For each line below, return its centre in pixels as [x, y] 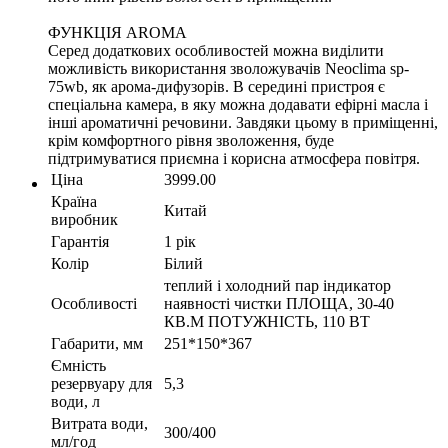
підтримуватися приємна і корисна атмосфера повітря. [234, 158]
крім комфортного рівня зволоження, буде [191, 140]
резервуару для [101, 383]
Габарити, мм [97, 343]
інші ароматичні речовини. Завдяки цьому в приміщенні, [243, 122]
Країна [74, 201]
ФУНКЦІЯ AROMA [117, 32]
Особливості [94, 303]
